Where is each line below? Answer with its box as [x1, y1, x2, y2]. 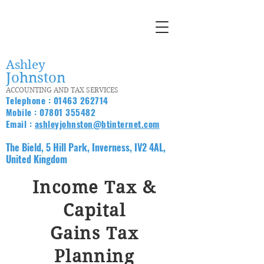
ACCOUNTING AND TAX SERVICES [6, 85, 122, 94]
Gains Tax [49, 223, 139, 243]
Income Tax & [32, 177, 157, 197]
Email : [6, 117, 35, 130]
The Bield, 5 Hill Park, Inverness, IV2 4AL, [6, 140, 166, 154]
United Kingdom [6, 152, 67, 166]
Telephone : [6, 94, 54, 107]
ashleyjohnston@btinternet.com [34, 117, 160, 130]
